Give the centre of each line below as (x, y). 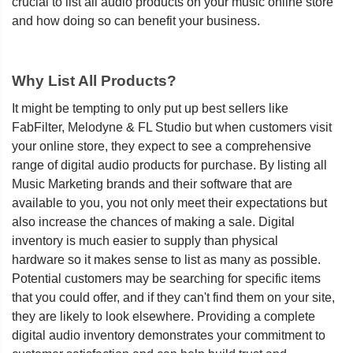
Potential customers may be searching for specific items (166, 279)
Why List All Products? (94, 81)
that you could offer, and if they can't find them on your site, (173, 297)
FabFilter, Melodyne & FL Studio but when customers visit (172, 127)
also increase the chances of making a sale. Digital (153, 222)
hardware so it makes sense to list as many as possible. (166, 260)
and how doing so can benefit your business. (136, 21)
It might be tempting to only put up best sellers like (150, 108)
